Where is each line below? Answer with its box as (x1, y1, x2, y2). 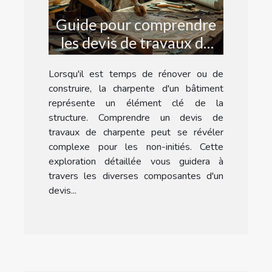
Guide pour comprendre (56, 15, 216, 34)
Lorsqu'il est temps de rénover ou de (49, 67, 223, 81)
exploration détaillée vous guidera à (49, 155, 223, 169)
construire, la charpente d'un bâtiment (49, 82, 223, 96)
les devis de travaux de (61, 33, 211, 52)
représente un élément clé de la (49, 97, 223, 110)
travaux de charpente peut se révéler (49, 126, 223, 140)
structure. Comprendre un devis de (49, 111, 223, 125)
